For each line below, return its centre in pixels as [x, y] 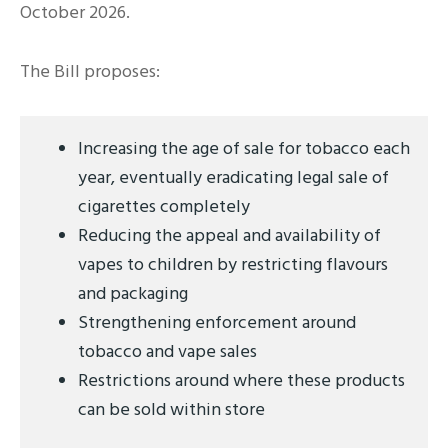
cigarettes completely [164, 206]
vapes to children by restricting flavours [233, 264]
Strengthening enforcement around [217, 322]
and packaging [133, 293]
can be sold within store [171, 409]
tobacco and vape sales [167, 351]
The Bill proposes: [90, 71]
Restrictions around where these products [241, 380]
